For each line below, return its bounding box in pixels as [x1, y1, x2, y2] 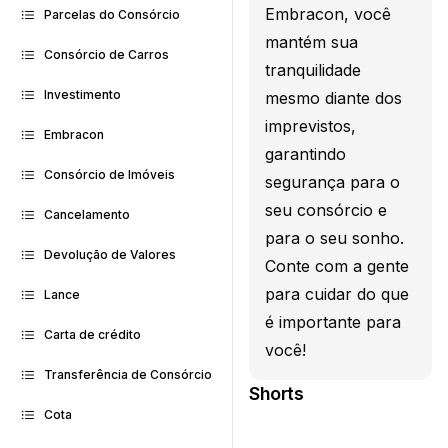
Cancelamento [44, 207, 130, 222]
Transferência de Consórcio [44, 367, 212, 382]
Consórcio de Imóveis [44, 167, 175, 182]
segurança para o [265, 171, 400, 192]
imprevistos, [265, 115, 356, 136]
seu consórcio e [265, 199, 387, 220]
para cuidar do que [265, 283, 409, 304]
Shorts [249, 382, 304, 404]
